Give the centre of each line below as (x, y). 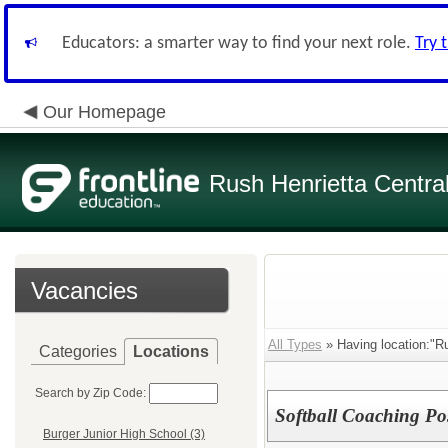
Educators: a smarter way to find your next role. (238, 43)
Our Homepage (104, 112)
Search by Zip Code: (90, 393)
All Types (295, 344)
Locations (171, 351)
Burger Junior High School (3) (124, 434)
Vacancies (84, 290)
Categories (78, 351)
